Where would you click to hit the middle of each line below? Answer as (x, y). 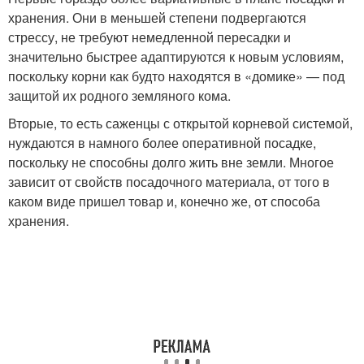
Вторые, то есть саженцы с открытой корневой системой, (180, 123)
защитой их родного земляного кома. (119, 95)
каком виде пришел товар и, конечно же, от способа (164, 201)
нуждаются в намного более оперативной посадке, (162, 142)
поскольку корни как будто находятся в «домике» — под (176, 76)
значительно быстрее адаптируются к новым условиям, (176, 56)
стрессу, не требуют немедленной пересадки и (149, 37)
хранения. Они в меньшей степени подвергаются (157, 17)
